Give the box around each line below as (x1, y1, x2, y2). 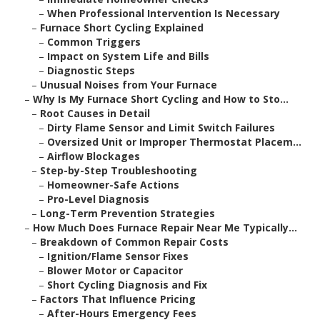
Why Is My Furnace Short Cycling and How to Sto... (33, 92, 289, 106)
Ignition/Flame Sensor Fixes (47, 249, 189, 264)
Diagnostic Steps (47, 64, 135, 78)
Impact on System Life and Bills (47, 49, 209, 64)
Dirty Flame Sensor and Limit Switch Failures (47, 121, 275, 135)
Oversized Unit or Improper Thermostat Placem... (47, 135, 301, 149)
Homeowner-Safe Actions (47, 178, 179, 192)
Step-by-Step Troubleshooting (40, 164, 197, 178)
